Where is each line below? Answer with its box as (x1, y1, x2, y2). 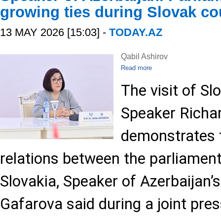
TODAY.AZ (109, 26, 162, 38)
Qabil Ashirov (121, 52, 168, 61)
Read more (121, 64, 152, 72)
